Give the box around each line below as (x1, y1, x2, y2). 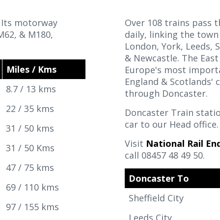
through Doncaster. (125, 87, 213, 99)
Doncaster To (129, 172, 189, 184)
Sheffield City (129, 192, 186, 204)
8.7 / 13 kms (6, 83, 56, 95)
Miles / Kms (6, 63, 56, 75)
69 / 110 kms (6, 181, 59, 193)
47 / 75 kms (6, 162, 54, 173)
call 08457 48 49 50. (125, 149, 205, 161)
